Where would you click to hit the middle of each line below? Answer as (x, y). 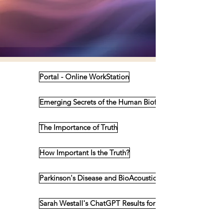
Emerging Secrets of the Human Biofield (104, 102)
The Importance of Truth (78, 127)
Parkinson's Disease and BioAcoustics (99, 178)
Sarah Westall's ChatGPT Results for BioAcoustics (119, 203)
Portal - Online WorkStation (84, 77)
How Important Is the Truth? (84, 153)
